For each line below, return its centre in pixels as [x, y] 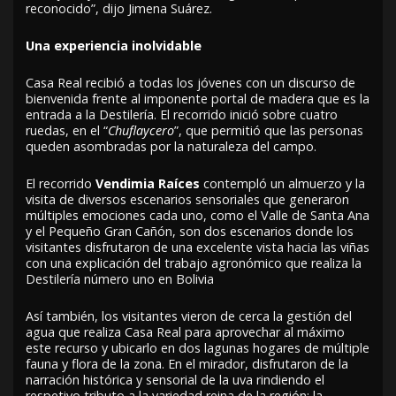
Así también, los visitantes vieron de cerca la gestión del [189, 316]
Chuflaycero [141, 130]
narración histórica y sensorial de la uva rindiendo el [175, 379]
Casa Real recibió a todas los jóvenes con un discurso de [191, 82]
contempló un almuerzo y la [283, 183]
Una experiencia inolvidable [114, 45]
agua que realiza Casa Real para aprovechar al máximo [186, 331]
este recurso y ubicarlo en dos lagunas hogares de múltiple [198, 347]
